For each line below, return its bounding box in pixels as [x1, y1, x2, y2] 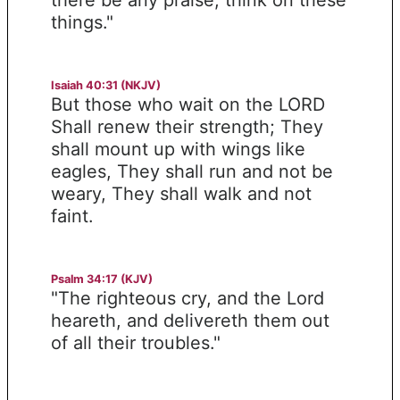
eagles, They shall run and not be [51, 160, 333, 182]
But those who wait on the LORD [51, 93, 325, 115]
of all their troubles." [51, 331, 221, 354]
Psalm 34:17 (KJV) [51, 271, 153, 286]
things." [51, 11, 113, 33]
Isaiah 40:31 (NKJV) [51, 78, 161, 92]
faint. [51, 204, 94, 227]
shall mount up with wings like [51, 137, 305, 160]
